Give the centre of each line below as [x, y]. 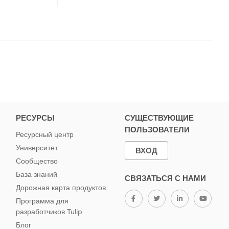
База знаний [36, 174]
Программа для [42, 201]
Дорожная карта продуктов [61, 188]
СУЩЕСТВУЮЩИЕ [159, 118]
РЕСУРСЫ [35, 118]
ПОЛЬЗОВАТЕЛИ [157, 130]
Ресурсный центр [44, 134]
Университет [37, 148]
